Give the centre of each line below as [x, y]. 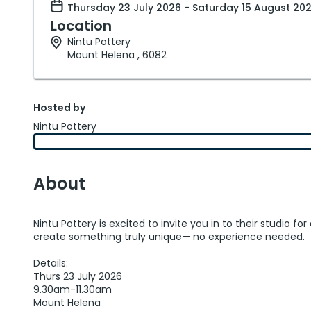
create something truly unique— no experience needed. [169, 237]
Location [81, 26]
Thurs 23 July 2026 [78, 276]
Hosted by [59, 108]
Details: [51, 263]
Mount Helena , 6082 [117, 55]
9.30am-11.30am [73, 289]
